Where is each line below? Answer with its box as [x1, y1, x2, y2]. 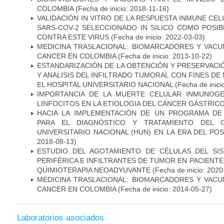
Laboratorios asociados [17, 213, 104, 223]
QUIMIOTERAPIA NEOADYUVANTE [37, 165, 150, 174]
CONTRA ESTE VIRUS [37, 32, 109, 41]
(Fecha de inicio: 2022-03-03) [109, 32, 205, 41]
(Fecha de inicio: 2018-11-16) [73, 4, 169, 12]
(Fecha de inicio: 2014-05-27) [116, 184, 212, 193]
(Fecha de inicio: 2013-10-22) [116, 51, 212, 60]
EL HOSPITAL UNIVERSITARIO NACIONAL [37, 80, 173, 88]
